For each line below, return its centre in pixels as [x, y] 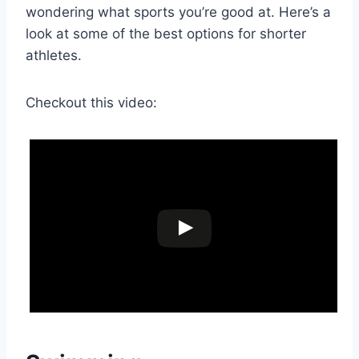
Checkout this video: [91, 103]
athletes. [54, 56]
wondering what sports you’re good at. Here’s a [178, 12]
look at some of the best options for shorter [166, 34]
